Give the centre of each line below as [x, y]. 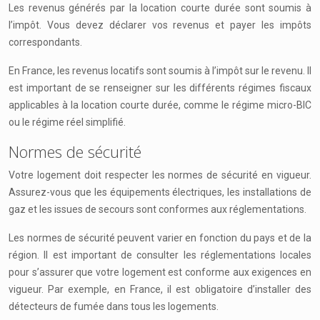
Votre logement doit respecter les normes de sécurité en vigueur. [160, 175]
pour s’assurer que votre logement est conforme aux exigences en [160, 272]
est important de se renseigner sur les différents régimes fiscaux [160, 88]
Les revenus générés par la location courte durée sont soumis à [160, 8]
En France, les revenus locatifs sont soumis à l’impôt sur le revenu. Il [160, 71]
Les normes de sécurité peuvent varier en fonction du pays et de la [160, 238]
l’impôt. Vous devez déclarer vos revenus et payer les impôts [160, 25]
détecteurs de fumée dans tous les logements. [114, 306]
